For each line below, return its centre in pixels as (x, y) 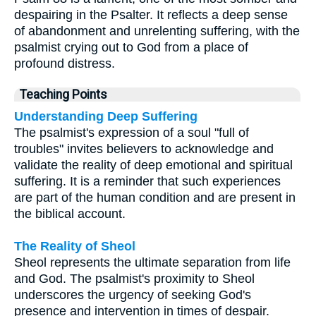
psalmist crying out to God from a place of (131, 48)
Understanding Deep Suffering (106, 117)
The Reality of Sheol (75, 247)
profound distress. (65, 64)
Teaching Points (63, 95)
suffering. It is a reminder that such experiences (147, 182)
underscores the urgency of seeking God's (133, 295)
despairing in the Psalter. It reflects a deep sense (151, 15)
